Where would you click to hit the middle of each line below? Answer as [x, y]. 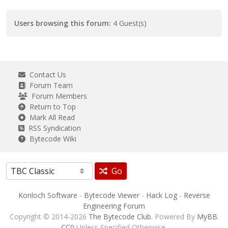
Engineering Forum [114, 206]
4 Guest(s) [129, 23]
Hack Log [161, 195]
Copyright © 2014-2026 [49, 217]
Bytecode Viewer [111, 195]
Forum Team [49, 85]
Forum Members [57, 96]
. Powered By [174, 217]
